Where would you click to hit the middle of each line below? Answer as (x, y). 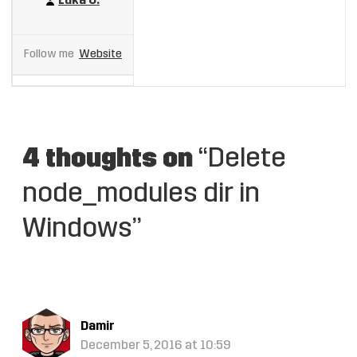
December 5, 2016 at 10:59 (155, 346)
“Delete (239, 160)
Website (100, 55)
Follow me (50, 55)
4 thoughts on (108, 160)
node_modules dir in (141, 195)
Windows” (82, 230)
